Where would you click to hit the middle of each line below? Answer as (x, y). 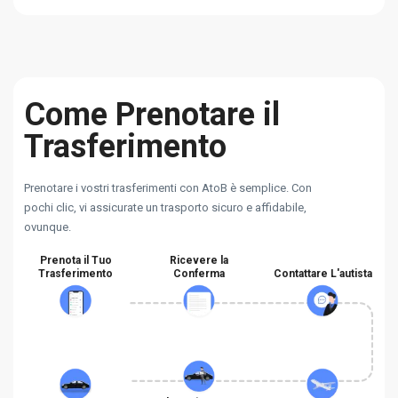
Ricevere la (199, 260)
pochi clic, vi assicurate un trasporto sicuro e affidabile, (165, 207)
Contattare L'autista (322, 274)
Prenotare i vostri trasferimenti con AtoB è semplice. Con (168, 188)
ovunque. (48, 227)
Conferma (199, 274)
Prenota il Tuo (76, 260)
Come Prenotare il (152, 115)
